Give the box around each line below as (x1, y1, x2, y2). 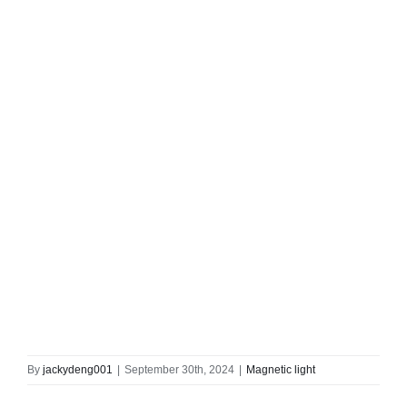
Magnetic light (246, 362, 315, 376)
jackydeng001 (43, 362, 113, 376)
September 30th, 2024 (124, 362, 234, 376)
